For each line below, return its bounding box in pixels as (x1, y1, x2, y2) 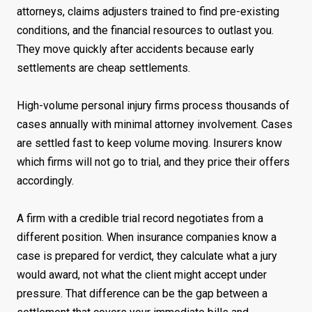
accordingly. (17, 174, 74, 188)
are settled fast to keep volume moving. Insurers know (17, 136, 282, 150)
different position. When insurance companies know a (17, 231, 276, 244)
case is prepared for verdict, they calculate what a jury (17, 249, 277, 263)
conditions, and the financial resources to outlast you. (17, 24, 274, 38)
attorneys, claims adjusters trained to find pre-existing (17, 5, 279, 19)
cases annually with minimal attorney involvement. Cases (17, 118, 292, 132)
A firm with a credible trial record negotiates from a (17, 212, 263, 226)
